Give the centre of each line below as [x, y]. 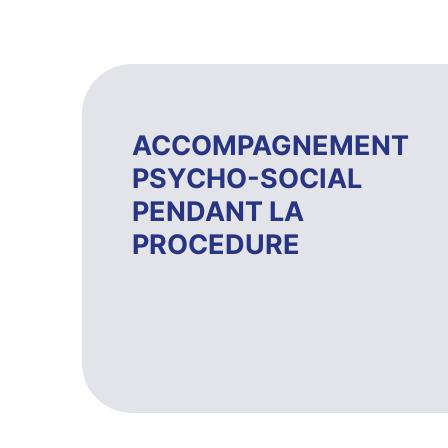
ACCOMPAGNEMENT [270, 145]
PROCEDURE [216, 244]
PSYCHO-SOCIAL [247, 178]
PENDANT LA [218, 211]
